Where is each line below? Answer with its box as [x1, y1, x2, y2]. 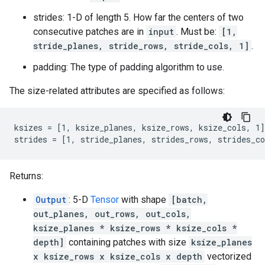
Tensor [91, 194, 119, 205]
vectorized [205, 251, 251, 262]
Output [35, 194, 66, 205]
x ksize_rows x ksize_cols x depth [33, 251, 202, 262]
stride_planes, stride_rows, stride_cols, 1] [33, 40, 249, 51]
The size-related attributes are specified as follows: [9, 85, 225, 96]
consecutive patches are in [33, 26, 146, 37]
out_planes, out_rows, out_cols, [33, 208, 191, 219]
